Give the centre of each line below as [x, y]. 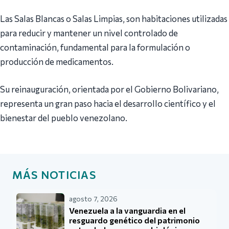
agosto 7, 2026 [94, 198]
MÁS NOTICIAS [54, 174]
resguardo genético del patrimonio [135, 220]
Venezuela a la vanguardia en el [128, 210]
